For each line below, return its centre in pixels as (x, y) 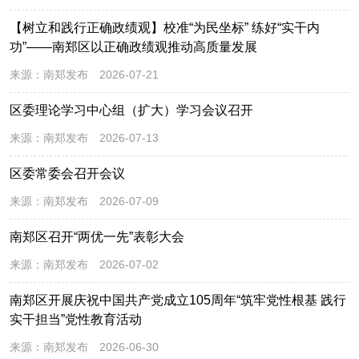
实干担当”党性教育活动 (76, 319)
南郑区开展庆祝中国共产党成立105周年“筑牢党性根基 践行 (178, 300)
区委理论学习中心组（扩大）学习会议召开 (131, 110)
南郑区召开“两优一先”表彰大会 (97, 236)
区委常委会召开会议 (67, 173)
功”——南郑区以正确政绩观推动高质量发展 (133, 46)
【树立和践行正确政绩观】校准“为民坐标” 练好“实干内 (165, 27)
